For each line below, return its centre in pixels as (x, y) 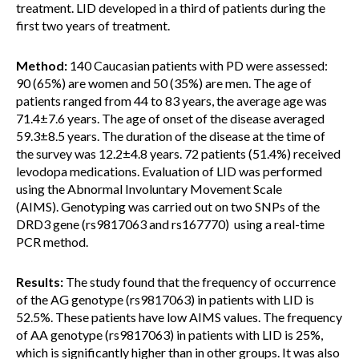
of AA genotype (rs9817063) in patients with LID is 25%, (169, 335)
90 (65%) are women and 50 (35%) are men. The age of (164, 83)
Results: (40, 282)
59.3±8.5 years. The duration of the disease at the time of (171, 136)
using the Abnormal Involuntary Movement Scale (149, 189)
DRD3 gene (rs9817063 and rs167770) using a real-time (170, 224)
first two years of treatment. (93, 25)
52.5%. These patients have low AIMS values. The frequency (179, 317)
